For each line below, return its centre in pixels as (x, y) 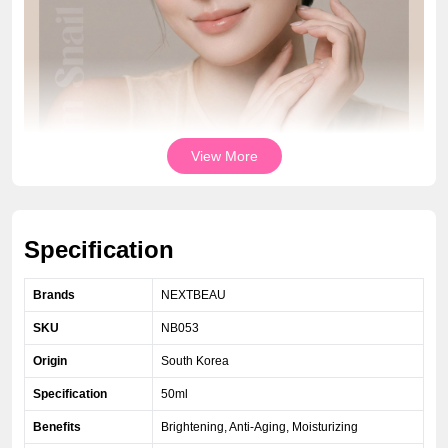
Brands (54, 295)
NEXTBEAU (193, 295)
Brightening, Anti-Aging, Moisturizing (259, 427)
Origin (50, 361)
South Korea (195, 361)
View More (224, 156)
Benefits (57, 427)
